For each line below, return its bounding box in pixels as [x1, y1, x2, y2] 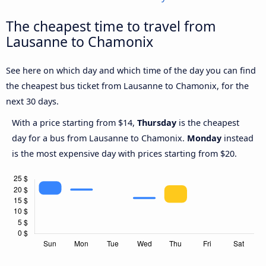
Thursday [137, 117, 176, 129]
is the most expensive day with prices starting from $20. [12, 148, 237, 160]
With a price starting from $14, [12, 117, 137, 129]
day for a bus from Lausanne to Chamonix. [12, 132, 187, 144]
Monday [187, 132, 221, 144]
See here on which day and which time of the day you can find [6, 65, 256, 77]
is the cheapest [176, 117, 239, 129]
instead [221, 132, 254, 144]
